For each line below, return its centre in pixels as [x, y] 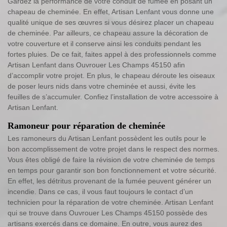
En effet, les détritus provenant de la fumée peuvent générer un [109, 181]
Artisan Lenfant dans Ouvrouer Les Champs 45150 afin [96, 65]
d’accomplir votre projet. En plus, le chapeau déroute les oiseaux [111, 75]
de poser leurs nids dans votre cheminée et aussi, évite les [102, 86]
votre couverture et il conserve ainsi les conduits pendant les [104, 43]
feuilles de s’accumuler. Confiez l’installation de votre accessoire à [113, 97]
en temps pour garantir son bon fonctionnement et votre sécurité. [112, 170]
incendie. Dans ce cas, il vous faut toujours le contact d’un [100, 191]
